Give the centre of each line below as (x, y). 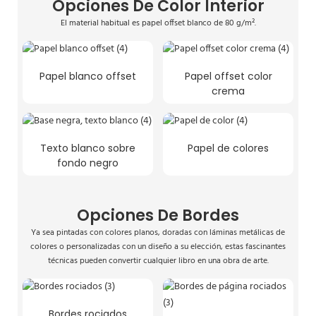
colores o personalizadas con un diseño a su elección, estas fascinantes (158, 247)
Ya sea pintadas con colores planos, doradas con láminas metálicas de (158, 232)
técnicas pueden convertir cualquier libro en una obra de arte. (158, 261)
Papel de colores (228, 148)
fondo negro (88, 163)
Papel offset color (228, 76)
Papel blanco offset (88, 76)
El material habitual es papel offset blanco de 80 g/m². (158, 23)
